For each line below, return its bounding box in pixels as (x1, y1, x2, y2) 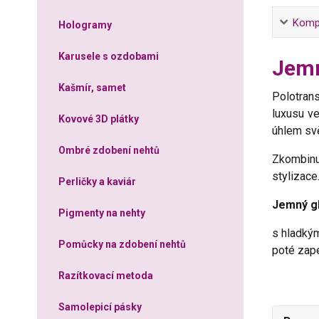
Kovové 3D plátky (58, 113, 139, 125)
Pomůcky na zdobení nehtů (58, 239, 186, 250)
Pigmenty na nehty (58, 207, 145, 219)
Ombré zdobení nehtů (58, 145, 159, 156)
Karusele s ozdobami (58, 51, 159, 62)
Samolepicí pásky (58, 301, 142, 313)
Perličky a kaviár (58, 176, 136, 187)
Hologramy (58, 19, 112, 31)
